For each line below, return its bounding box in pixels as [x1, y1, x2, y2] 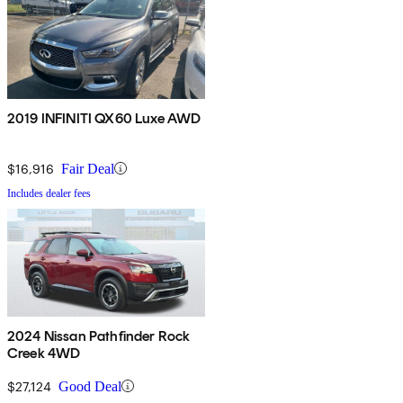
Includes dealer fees [7, 186, 91, 200]
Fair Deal [61, 160, 114, 176]
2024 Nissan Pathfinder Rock [7, 327, 191, 345]
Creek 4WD [7, 344, 81, 362]
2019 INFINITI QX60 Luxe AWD [7, 109, 201, 127]
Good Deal [58, 378, 121, 394]
